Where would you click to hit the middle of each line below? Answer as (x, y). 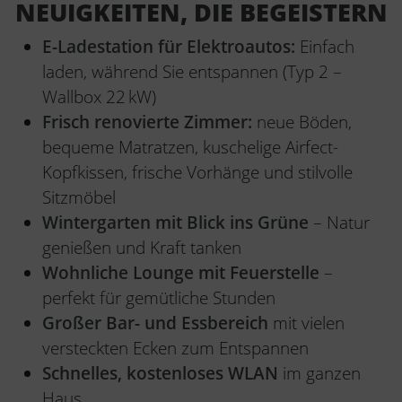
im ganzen (319, 373)
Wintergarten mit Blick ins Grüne (175, 222)
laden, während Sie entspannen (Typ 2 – (192, 71)
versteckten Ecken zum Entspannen (175, 348)
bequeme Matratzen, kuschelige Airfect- (190, 147)
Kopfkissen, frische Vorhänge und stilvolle (197, 172)
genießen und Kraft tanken (142, 247)
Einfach (325, 46)
